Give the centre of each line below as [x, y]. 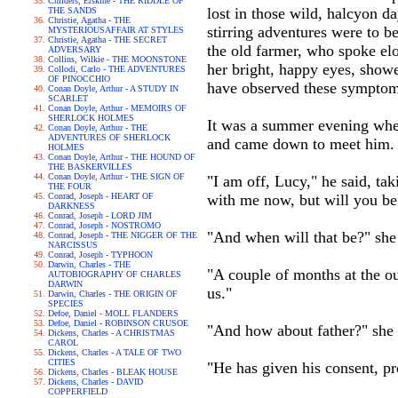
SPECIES [66, 303]
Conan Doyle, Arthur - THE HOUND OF [122, 157]
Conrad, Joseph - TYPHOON [100, 255]
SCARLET [68, 98]
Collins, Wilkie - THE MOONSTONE [117, 59]
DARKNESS [72, 206]
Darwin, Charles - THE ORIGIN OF [113, 294]
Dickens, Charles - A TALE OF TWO [115, 352]
